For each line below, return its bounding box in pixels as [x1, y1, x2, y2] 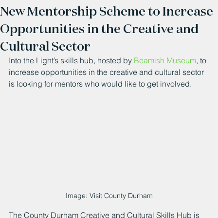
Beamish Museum [134, 55, 196, 65]
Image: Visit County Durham [65, 191, 153, 200]
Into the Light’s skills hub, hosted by [9, 55, 134, 65]
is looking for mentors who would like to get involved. [9, 78, 192, 89]
